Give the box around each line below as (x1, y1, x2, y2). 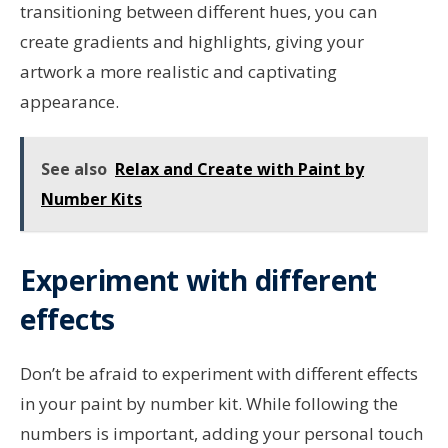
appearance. (20, 89, 119, 113)
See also (41, 157, 107, 180)
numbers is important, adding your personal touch (20, 421, 423, 445)
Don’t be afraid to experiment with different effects (20, 361, 418, 385)
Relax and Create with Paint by (115, 157, 364, 180)
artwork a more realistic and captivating (20, 59, 337, 83)
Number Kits (41, 187, 142, 210)
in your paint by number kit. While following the (20, 391, 398, 415)
